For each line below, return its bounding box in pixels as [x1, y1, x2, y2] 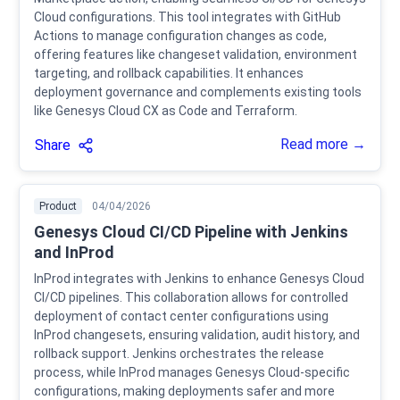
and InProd [34, 243, 114, 262]
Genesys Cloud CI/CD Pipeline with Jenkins [34, 222, 348, 242]
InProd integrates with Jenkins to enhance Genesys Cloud [34, 271, 364, 287]
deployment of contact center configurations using [34, 309, 329, 324]
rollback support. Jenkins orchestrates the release [34, 346, 324, 362]
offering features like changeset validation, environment [34, 47, 357, 62]
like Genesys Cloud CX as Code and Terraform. [34, 104, 297, 119]
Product [39, 200, 77, 213]
